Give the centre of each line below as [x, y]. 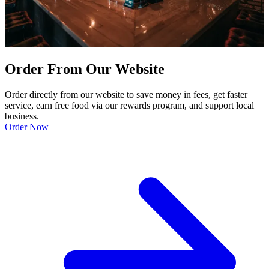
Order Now [27, 127]
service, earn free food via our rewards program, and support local [129, 105]
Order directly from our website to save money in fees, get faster [126, 94]
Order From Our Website [85, 69]
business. [22, 116]
